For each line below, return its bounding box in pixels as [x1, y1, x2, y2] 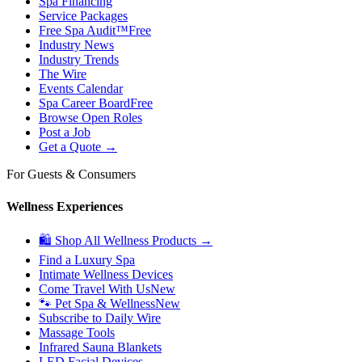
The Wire [39, 67, 86, 82]
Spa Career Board [39, 96, 130, 111]
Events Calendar [39, 82, 123, 96]
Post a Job [39, 125, 90, 140]
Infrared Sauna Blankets [39, 339, 162, 354]
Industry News [39, 38, 114, 53]
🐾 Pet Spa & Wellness [39, 296, 155, 310]
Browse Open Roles [39, 111, 142, 125]
